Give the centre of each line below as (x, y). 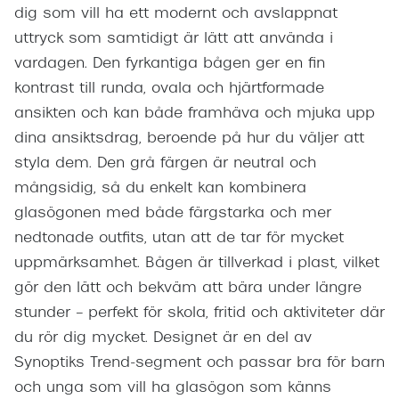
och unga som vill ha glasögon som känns (173, 388)
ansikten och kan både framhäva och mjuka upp (195, 114)
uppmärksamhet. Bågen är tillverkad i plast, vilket (197, 263)
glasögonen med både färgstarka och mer (173, 213)
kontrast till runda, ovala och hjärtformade (169, 89)
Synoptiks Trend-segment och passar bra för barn (199, 363)
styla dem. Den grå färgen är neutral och (165, 163)
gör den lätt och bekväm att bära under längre (188, 288)
